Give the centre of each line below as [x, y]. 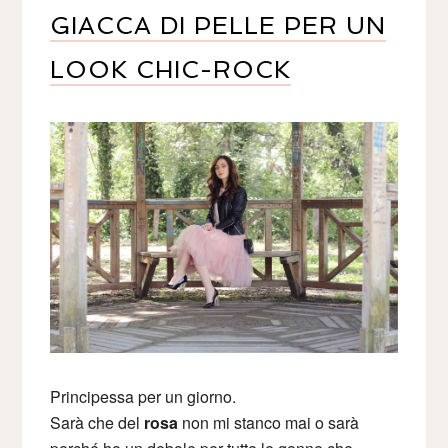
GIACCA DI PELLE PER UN [218, 25]
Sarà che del [97, 422]
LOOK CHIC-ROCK [171, 69]
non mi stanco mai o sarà [269, 422]
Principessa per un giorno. [143, 396]
